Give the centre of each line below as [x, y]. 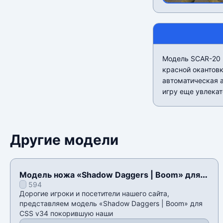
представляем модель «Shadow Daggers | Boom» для [111, 204]
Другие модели [64, 140]
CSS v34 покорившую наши [66, 214]
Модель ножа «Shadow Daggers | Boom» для [110, 175]
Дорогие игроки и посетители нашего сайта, [94, 194]
